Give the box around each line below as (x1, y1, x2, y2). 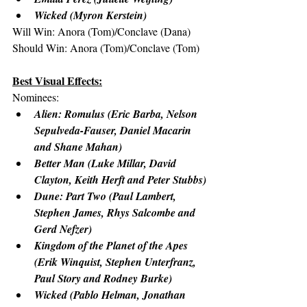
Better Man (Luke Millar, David (34, 156, 179, 171)
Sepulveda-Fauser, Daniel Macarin (34, 123, 194, 138)
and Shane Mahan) (34, 139, 122, 154)
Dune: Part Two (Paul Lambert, (34, 188, 179, 204)
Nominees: (12, 90, 59, 104)
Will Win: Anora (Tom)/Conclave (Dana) (12, 24, 191, 38)
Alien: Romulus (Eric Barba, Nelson (34, 106, 200, 121)
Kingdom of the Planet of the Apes (34, 238, 191, 253)
